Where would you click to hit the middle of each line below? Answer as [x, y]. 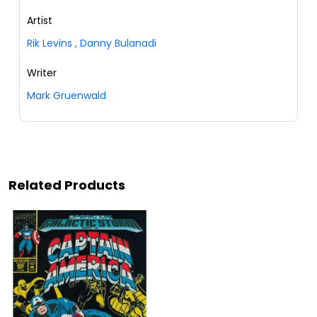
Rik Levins [50, 44]
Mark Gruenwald [67, 96]
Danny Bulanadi [118, 44]
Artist [40, 21]
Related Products [67, 185]
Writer [42, 73]
